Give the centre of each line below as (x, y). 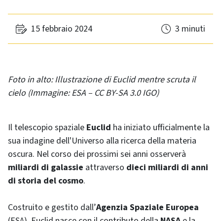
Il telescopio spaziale (47, 128)
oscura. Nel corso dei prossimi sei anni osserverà (97, 154)
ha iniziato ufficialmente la (160, 128)
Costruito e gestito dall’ (52, 208)
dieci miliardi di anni (167, 168)
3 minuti (190, 29)
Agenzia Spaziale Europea (147, 208)
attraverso (105, 168)
